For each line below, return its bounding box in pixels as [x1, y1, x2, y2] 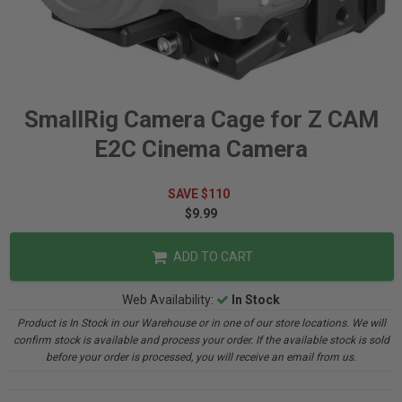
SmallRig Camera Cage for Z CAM [23, 106, 379, 133]
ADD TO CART [170, 249, 253, 264]
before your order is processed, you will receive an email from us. [46, 351, 356, 363]
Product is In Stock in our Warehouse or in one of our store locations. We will [16, 317, 386, 329]
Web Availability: [122, 293, 216, 307]
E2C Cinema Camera [94, 135, 308, 162]
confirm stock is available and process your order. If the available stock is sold [13, 334, 389, 346]
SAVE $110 [167, 187, 235, 201]
